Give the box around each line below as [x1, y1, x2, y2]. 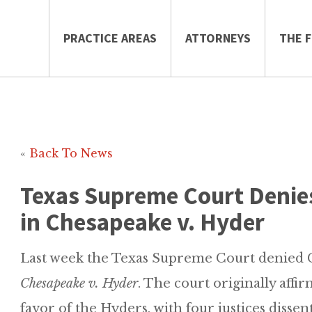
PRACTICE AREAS [63, 30, 157, 46]
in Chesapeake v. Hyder [20, 207, 265, 237]
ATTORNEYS [185, 30, 251, 46]
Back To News [29, 146, 113, 160]
